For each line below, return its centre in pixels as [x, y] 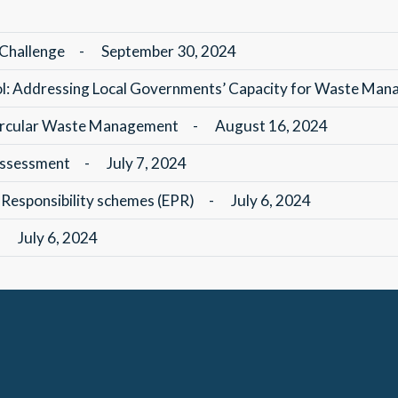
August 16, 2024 [271, 125]
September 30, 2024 [169, 51]
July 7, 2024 [147, 163]
